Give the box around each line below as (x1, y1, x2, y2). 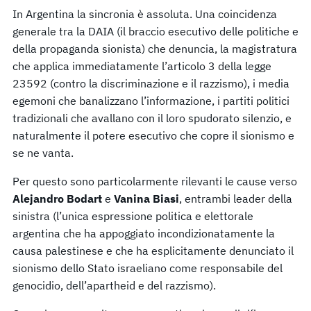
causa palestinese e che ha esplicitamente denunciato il (12, 243, 294, 258)
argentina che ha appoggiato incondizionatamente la (12, 226, 275, 240)
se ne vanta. (12, 145, 74, 160)
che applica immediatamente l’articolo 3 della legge (12, 58, 271, 73)
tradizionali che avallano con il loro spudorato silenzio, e (12, 110, 292, 125)
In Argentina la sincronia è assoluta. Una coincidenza (12, 6, 277, 21)
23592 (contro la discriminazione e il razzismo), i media (12, 76, 289, 90)
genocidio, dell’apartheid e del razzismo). (12, 278, 216, 292)
